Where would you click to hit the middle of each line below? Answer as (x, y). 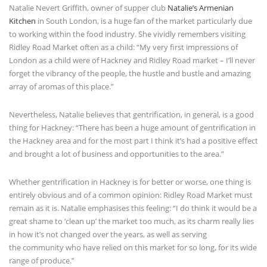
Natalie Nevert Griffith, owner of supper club (88, 7)
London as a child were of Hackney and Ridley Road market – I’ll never (132, 60)
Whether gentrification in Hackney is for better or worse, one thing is (130, 181)
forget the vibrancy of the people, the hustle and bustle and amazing (130, 73)
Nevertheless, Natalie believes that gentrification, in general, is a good (131, 114)
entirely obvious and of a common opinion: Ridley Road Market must (131, 195)
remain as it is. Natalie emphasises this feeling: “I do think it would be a (133, 208)
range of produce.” (42, 260)
